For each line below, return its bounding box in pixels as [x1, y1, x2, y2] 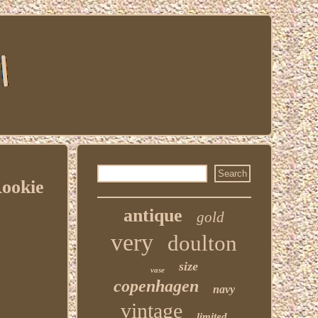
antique [124, 205, 183, 226]
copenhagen [113, 277, 199, 295]
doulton [168, 231, 238, 256]
